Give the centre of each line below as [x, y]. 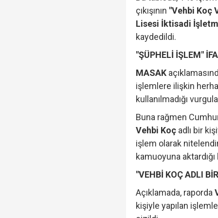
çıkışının [153, 10]
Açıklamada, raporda [175, 192]
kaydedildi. [156, 36]
